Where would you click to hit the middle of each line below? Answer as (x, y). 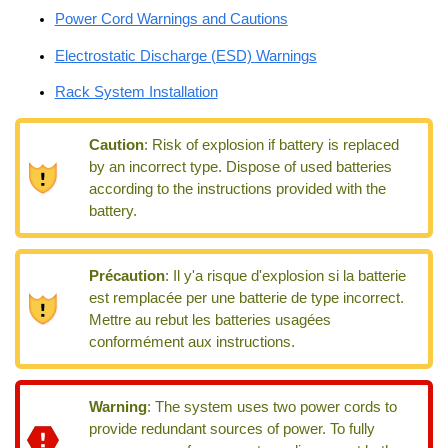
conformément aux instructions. (192, 341)
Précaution (127, 275)
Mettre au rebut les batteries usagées (210, 319)
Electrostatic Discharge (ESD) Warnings (185, 55)
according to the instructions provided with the (238, 188)
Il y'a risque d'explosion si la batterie (290, 275)
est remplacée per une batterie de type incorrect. (247, 297)
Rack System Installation (136, 92)
